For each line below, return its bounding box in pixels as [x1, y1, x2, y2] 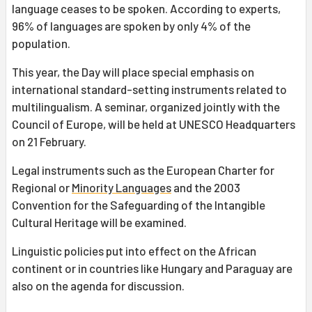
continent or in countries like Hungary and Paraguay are [12, 261, 292, 276]
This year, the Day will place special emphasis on [12, 65, 254, 79]
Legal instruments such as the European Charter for [12, 163, 274, 178]
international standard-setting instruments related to [12, 82, 287, 97]
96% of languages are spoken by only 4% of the [12, 19, 251, 33]
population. [12, 36, 70, 51]
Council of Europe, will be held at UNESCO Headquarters [12, 117, 295, 132]
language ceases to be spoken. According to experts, [12, 1, 281, 16]
